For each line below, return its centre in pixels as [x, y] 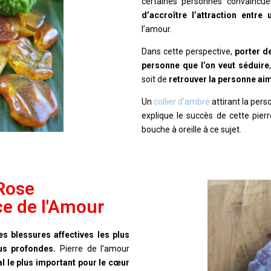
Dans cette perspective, [188, 52]
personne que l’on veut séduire [205, 66]
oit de [157, 80]
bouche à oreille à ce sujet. [191, 130]
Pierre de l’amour [93, 249]
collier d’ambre [182, 102]
